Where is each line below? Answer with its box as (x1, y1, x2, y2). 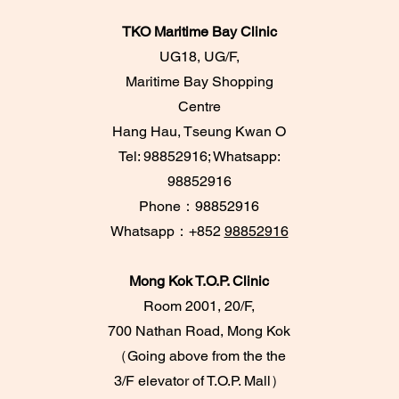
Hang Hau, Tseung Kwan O (112, 123, 286, 140)
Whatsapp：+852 (110, 223, 224, 240)
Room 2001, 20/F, (143, 297, 255, 314)
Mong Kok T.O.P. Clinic (129, 273, 269, 289)
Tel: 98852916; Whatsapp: (118, 148, 281, 165)
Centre (177, 98, 221, 115)
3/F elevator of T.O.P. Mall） (113, 372, 285, 389)
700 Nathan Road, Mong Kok (108, 322, 290, 339)
